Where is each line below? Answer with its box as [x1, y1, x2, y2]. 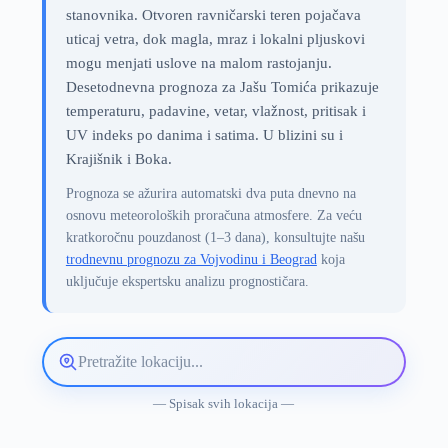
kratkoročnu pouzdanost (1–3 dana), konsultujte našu [65, 230, 365, 245]
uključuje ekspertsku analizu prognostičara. [65, 274, 309, 289]
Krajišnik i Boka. [65, 151, 172, 167]
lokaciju [56, 377, 107, 394]
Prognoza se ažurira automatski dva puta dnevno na [65, 186, 356, 201]
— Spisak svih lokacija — [153, 396, 295, 411]
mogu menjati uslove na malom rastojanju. [65, 55, 332, 71]
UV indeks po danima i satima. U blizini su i [65, 127, 343, 143]
